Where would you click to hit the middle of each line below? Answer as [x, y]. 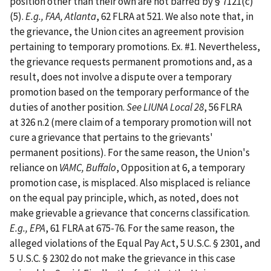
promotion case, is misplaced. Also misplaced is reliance [130, 182]
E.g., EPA [28, 228]
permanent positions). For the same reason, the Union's [130, 152]
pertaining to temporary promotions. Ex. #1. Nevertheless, [135, 46]
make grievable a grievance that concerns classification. [130, 213]
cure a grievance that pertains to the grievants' [111, 137]
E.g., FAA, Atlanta [61, 16]
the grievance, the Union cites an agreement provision [127, 31]
